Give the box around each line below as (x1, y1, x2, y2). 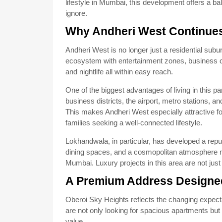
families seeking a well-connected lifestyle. (65, 118, 202, 127)
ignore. (65, 9, 87, 17)
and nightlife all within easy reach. (65, 67, 173, 76)
